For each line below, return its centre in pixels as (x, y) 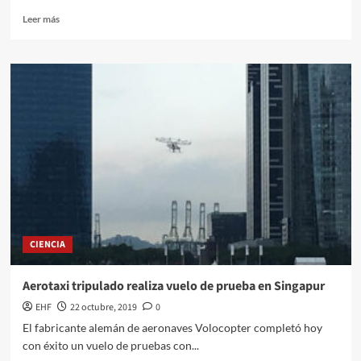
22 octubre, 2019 (103, 308)
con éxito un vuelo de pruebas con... (110, 346)
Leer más (41, 19)
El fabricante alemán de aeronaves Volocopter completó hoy (172, 328)
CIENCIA (47, 245)
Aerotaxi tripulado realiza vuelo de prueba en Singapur (173, 286)
